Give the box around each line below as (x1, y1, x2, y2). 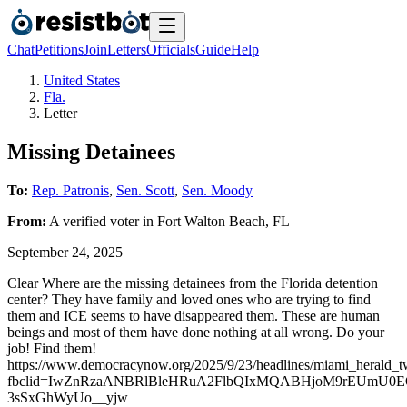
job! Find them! (7, 340, 96, 356)
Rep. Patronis (32, 182, 109, 198)
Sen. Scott (116, 182, 174, 198)
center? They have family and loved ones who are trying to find (7, 291, 371, 307)
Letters (107, 42, 146, 57)
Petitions (35, 42, 84, 57)
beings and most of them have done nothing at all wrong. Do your (7, 323, 384, 340)
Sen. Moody (182, 182, 253, 198)
